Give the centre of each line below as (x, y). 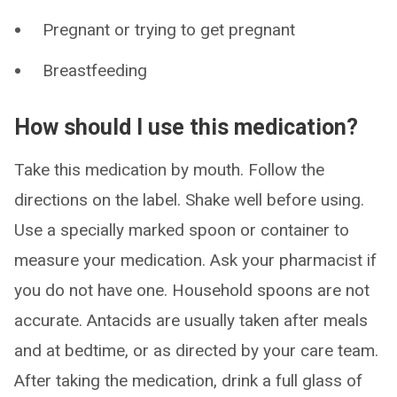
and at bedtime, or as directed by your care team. (196, 350)
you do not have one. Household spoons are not (192, 290)
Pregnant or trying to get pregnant (169, 30)
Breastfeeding (95, 70)
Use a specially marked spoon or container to (182, 230)
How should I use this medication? (186, 127)
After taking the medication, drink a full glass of (188, 381)
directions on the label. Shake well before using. (189, 200)
